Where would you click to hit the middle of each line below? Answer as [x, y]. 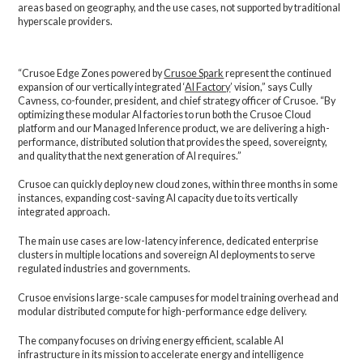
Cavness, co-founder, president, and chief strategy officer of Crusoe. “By [177, 100]
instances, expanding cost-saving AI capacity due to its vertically [158, 199]
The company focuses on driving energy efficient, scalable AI [151, 341]
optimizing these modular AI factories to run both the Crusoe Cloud [165, 114]
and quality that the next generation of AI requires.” [130, 156]
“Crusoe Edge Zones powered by [91, 73]
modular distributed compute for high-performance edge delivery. [163, 312]
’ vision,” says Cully [271, 87]
